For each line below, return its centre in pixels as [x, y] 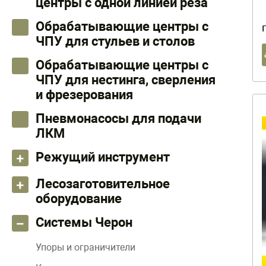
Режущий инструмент [103, 157]
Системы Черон [84, 222]
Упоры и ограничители [85, 247]
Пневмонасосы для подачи [118, 118]
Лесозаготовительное [103, 184]
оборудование [79, 199]
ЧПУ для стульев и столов [115, 41]
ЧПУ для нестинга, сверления [126, 80]
